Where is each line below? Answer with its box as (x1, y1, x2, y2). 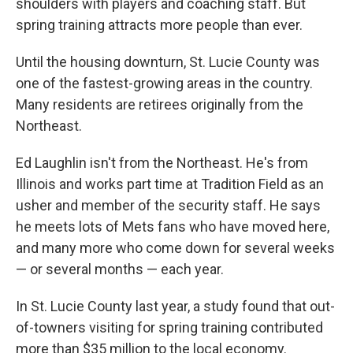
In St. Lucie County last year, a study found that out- (16, 298, 335, 314)
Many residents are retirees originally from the (16, 96, 303, 113)
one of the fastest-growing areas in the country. (16, 75, 313, 91)
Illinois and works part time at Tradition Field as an (16, 176, 324, 192)
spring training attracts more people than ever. (16, 17, 303, 33)
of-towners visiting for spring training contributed (16, 319, 323, 336)
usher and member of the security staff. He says (16, 197, 321, 214)
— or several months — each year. (16, 261, 224, 277)
